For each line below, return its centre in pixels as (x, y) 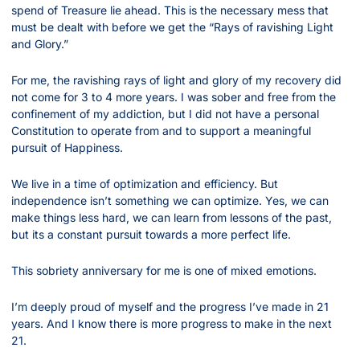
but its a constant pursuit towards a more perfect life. (151, 235)
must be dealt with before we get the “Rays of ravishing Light (172, 27)
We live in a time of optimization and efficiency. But (145, 184)
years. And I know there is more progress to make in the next (172, 324)
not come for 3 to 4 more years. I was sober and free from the (174, 97)
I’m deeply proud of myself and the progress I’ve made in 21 (170, 307)
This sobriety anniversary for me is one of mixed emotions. (164, 271)
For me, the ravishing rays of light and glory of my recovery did (176, 80)
